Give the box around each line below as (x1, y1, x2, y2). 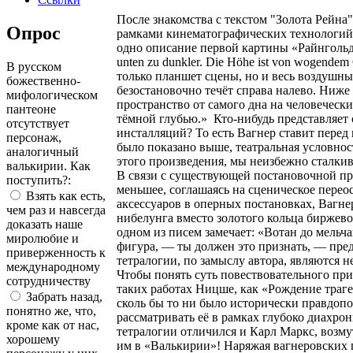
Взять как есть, (23, 188, 106, 203)
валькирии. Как (6, 158, 91, 173)
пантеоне (6, 102, 56, 116)
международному (6, 259, 100, 273)
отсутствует (6, 116, 69, 130)
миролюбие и (6, 231, 79, 245)
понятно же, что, (6, 303, 96, 318)
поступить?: (6, 173, 71, 187)
